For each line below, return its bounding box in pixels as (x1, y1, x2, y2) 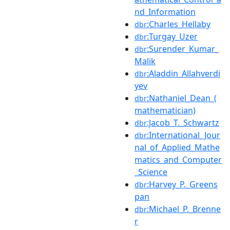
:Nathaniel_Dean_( (147, 92, 217, 104)
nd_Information (135, 6, 196, 17)
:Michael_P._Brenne (147, 203, 221, 215)
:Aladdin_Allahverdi (147, 67, 220, 79)
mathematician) (135, 104, 196, 116)
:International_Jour (147, 129, 220, 141)
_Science (135, 166, 167, 178)
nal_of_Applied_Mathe (135, 141, 220, 153)
